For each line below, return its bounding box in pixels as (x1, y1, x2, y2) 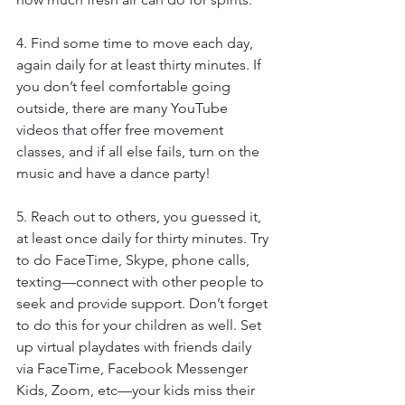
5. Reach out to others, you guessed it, (16, 208, 265, 225)
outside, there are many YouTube (16, 99, 231, 117)
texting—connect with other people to (16, 273, 268, 290)
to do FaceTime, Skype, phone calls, (16, 251, 253, 268)
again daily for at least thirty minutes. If (16, 56, 265, 73)
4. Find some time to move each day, (16, 34, 257, 52)
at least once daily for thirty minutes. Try (16, 230, 272, 247)
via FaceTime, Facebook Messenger (16, 360, 251, 377)
